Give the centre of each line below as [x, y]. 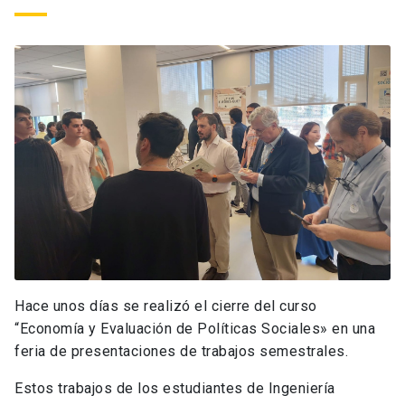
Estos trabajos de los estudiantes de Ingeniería [175, 389]
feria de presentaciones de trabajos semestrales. [181, 352]
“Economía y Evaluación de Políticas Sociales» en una [195, 329]
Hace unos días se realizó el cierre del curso [166, 306]
